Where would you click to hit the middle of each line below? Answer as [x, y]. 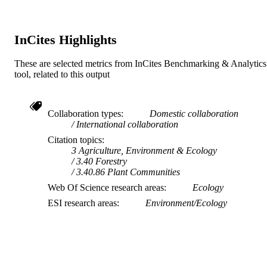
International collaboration [127, 124]
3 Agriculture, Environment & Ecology [144, 150]
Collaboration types [84, 113]
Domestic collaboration [194, 113]
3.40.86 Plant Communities [128, 172]
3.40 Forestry [102, 161]
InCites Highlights [66, 39]
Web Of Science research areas [106, 187]
